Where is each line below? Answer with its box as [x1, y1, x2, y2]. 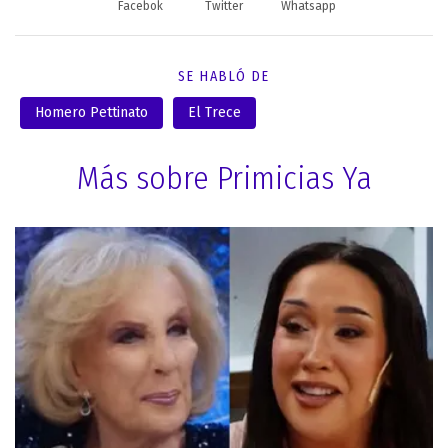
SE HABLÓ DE [178, 67, 270, 85]
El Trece [188, 103, 241, 121]
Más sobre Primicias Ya [76, 158, 372, 197]
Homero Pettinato [35, 103, 148, 121]
